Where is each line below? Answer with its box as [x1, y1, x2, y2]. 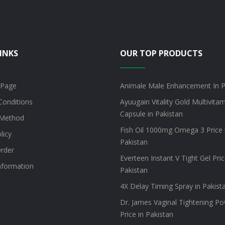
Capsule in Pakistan [120, 109, 183, 119]
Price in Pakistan [120, 209, 173, 219]
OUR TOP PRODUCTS [120, 48, 202, 59]
